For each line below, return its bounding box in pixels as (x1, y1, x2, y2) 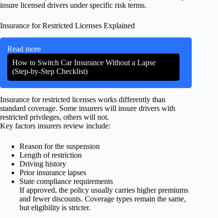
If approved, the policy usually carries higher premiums (19, 185, 188, 194)
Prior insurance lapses (19, 168, 86, 177)
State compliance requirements (19, 177, 113, 185)
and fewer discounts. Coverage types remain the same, (19, 194, 186, 203)
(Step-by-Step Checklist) (12, 67, 88, 75)
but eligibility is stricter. (19, 203, 91, 212)
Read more (7, 44, 41, 53)
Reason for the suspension (19, 142, 100, 150)
